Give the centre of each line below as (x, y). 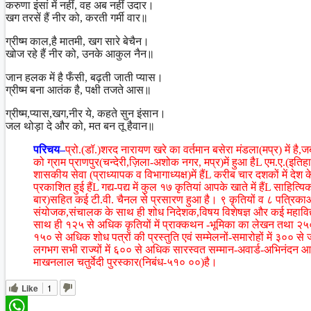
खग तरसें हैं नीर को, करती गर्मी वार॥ (77, 17)
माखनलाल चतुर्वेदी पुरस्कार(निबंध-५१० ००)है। (125, 262)
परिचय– (49, 149)
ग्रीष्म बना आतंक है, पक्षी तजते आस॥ (78, 90)
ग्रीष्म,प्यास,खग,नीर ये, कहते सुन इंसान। (86, 113)
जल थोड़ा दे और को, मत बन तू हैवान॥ (80, 126)
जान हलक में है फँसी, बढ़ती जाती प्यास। (84, 77)
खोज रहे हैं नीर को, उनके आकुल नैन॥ (80, 53)
